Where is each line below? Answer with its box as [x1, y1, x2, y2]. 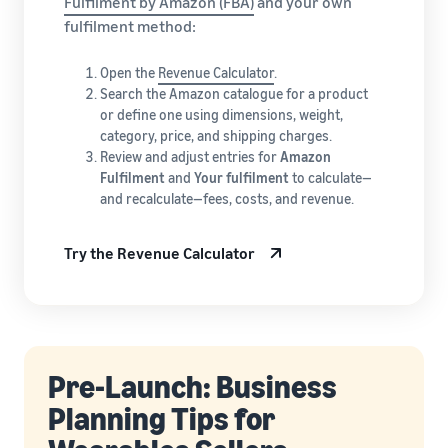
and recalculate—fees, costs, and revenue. [100, 190, 354, 208]
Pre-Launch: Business [48, 367, 337, 406]
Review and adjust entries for [100, 148, 280, 166]
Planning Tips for [48, 399, 275, 438]
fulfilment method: [64, 16, 196, 37]
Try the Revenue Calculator [64, 243, 255, 264]
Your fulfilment [194, 169, 289, 187]
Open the [100, 64, 158, 82]
